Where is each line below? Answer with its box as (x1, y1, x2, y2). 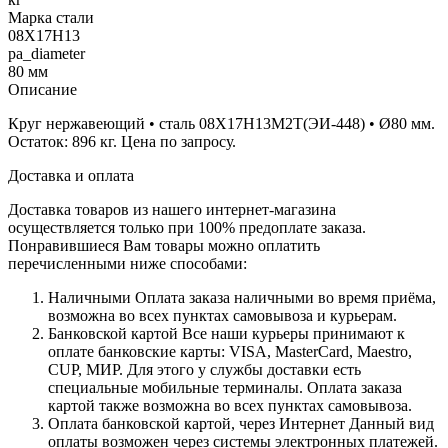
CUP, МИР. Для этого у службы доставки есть (48, 360, 361, 378)
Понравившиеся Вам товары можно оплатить (8, 236, 320, 254)
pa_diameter (8, 44, 85, 62)
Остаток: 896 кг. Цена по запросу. (8, 132, 236, 150)
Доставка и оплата (8, 166, 134, 184)
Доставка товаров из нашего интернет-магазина (8, 200, 336, 218)
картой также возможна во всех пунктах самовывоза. (48, 396, 412, 414)
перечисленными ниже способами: (8, 254, 247, 272)
